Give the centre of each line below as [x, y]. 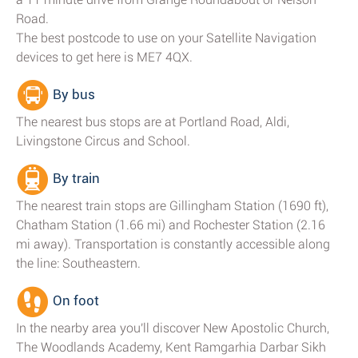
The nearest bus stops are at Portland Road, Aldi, [153, 122]
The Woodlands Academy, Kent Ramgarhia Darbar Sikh [171, 347]
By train [75, 179]
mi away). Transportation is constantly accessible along [173, 244]
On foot [74, 301]
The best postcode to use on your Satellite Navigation [166, 38]
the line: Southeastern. [78, 263]
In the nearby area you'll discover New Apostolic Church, [173, 328]
